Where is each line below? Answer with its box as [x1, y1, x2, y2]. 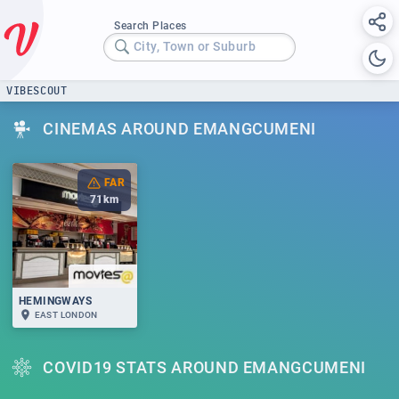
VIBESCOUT [6, 85, 68, 96]
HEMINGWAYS [19, 294, 93, 307]
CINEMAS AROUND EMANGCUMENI [43, 118, 317, 138]
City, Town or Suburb [133, 39, 256, 54]
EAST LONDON [34, 309, 98, 320]
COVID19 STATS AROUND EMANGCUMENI [43, 357, 366, 377]
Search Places [114, 19, 187, 32]
